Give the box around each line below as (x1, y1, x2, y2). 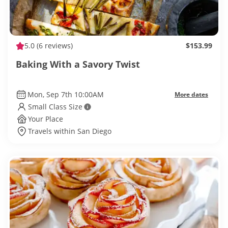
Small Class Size (28, 102, 82, 112)
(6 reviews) (35, 41, 73, 51)
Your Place (28, 114, 63, 124)
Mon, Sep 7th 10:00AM (27, 90, 104, 100)
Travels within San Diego (28, 126, 111, 136)
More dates (175, 90, 208, 99)
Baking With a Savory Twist (16, 58, 140, 71)
